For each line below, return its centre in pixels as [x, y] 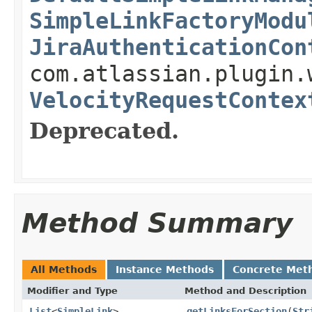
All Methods [64, 269]
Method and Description [245, 290]
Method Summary [157, 223]
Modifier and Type [72, 290]
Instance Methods [165, 269]
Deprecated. [104, 130]
